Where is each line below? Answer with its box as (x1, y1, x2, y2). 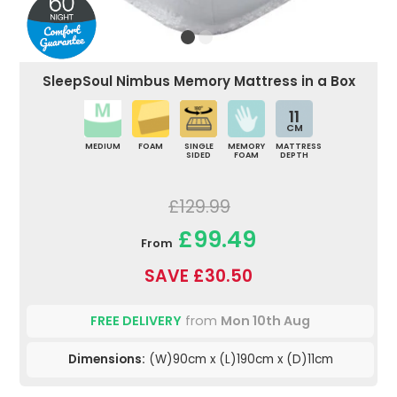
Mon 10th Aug (221, 312, 310, 331)
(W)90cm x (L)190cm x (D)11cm (144, 351, 333, 369)
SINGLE (183, 141, 214, 152)
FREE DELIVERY (90, 312, 182, 331)
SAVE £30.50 (144, 264, 253, 289)
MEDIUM (85, 141, 121, 152)
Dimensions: (67, 351, 145, 369)
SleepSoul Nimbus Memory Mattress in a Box (42, 72, 355, 91)
